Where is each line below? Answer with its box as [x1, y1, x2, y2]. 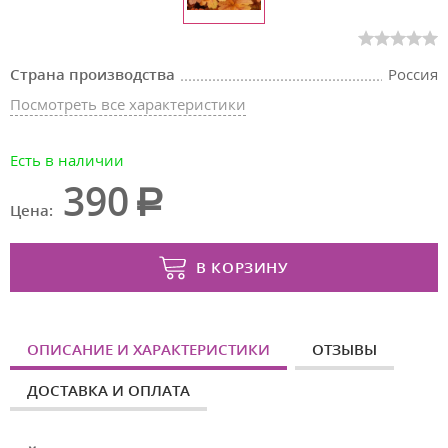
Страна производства [10, 64, 175, 84]
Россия [388, 64, 438, 84]
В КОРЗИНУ [196, 257, 289, 277]
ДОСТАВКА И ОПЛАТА [27, 380, 190, 400]
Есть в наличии [10, 150, 124, 170]
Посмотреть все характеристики [10, 94, 246, 114]
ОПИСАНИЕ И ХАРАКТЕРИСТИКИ [27, 339, 270, 359]
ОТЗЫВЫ [312, 339, 377, 359]
